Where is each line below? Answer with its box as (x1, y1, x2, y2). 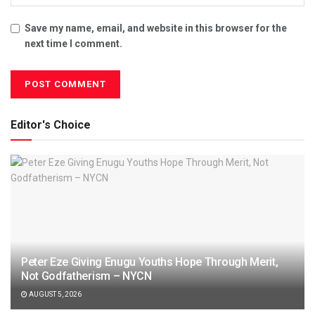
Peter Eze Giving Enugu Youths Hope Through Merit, (21, 255, 278, 269)
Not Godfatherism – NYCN (21, 269, 152, 283)
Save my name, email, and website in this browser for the (25, 22, 287, 34)
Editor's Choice (11, 118, 91, 132)
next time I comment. (25, 38, 122, 50)
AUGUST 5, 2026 (27, 290, 82, 299)
